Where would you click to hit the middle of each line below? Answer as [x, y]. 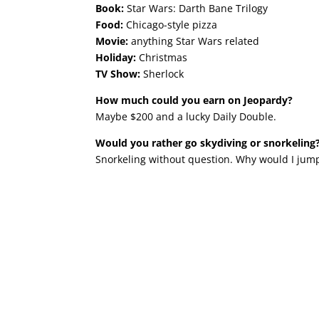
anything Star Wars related [195, 41]
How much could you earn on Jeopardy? [194, 100]
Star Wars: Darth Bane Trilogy [198, 9]
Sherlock [164, 74]
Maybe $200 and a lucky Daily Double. [186, 117]
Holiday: [117, 58]
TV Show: [120, 74]
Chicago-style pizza [172, 25]
